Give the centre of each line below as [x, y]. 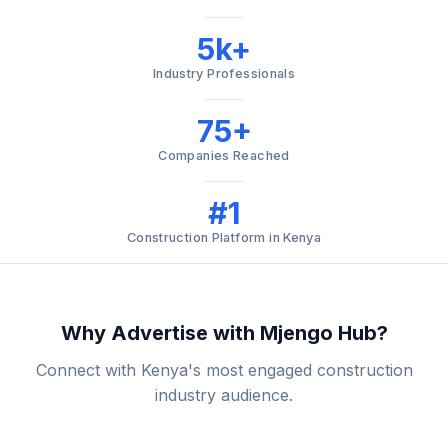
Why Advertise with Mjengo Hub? [224, 332]
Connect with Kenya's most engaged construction [224, 369]
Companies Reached [224, 155]
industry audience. [224, 394]
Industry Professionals [224, 73]
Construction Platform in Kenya [224, 237]
